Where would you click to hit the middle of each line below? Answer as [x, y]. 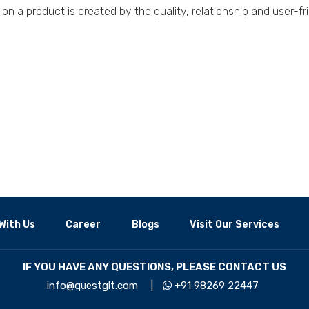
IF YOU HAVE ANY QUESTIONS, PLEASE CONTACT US [154, 267]
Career [83, 224]
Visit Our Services [235, 224]
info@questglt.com [92, 285]
